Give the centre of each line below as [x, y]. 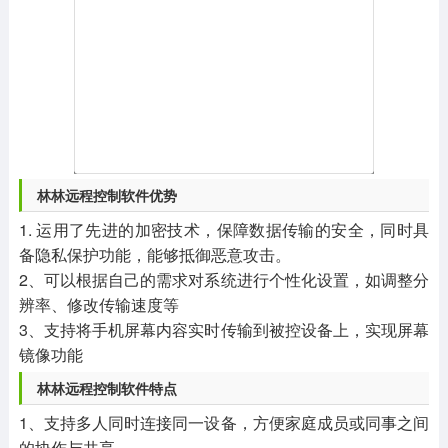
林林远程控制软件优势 [106, 194]
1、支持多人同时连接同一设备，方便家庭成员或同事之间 [224, 422]
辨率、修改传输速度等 [98, 304]
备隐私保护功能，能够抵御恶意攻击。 [154, 254]
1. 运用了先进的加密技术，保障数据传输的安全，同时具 [224, 229]
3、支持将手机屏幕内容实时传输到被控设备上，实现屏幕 [224, 329]
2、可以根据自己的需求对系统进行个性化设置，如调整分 [224, 279]
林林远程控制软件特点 [106, 387]
